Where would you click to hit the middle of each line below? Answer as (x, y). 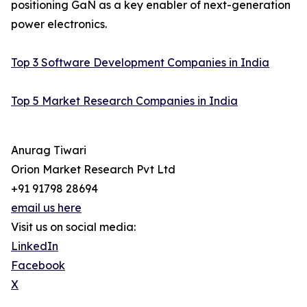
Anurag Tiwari (49, 150)
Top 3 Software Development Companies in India (140, 63)
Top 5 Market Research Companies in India (124, 101)
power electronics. (59, 24)
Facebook (38, 266)
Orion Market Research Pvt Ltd (93, 170)
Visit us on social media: (73, 227)
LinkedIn (35, 246)
